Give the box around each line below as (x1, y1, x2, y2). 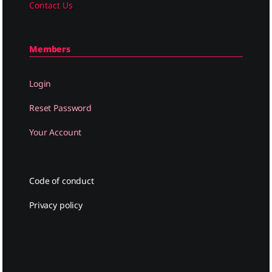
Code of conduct (29, 174, 94, 186)
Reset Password (29, 101, 92, 114)
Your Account (29, 126, 82, 138)
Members (29, 42, 71, 55)
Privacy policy (29, 199, 83, 211)
